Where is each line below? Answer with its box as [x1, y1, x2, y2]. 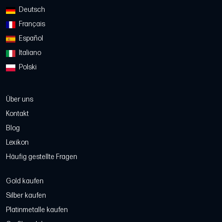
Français [17, 20, 45, 29]
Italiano [17, 49, 41, 57]
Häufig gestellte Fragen [6, 153, 77, 162]
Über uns [6, 95, 33, 104]
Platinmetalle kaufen [6, 206, 68, 215]
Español [17, 34, 43, 43]
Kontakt [6, 110, 29, 118]
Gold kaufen [6, 177, 44, 186]
